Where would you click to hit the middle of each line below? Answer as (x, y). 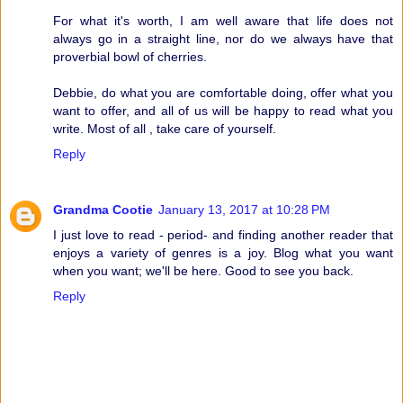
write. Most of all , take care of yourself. (165, 128)
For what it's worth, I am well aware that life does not (223, 20)
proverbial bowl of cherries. (130, 56)
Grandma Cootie (103, 209)
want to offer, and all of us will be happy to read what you (223, 110)
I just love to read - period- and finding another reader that (223, 234)
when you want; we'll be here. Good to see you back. (203, 270)
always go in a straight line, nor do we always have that (223, 38)
